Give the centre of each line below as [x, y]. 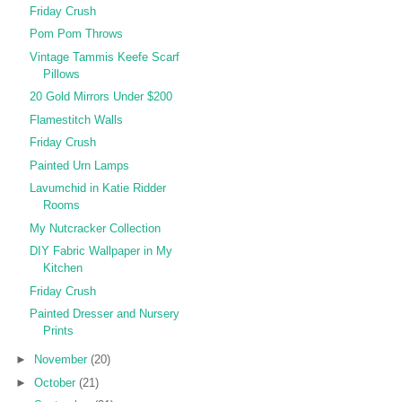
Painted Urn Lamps [80, 165]
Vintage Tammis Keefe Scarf [105, 57]
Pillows [62, 74]
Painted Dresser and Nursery [105, 314]
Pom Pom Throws [77, 34]
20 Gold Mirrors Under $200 [101, 97]
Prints [59, 331]
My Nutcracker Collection [96, 228]
